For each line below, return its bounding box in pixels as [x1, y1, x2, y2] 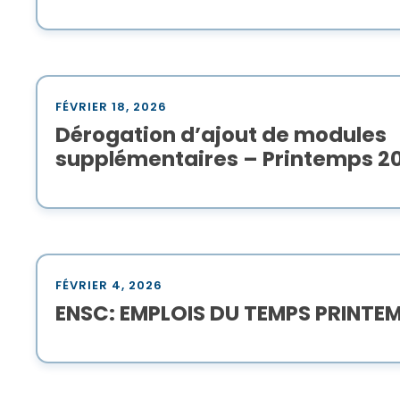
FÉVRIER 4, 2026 [54, 277, 162, 295]
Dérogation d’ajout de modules [54, 121, 387, 150]
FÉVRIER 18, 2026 [54, 98, 167, 116]
